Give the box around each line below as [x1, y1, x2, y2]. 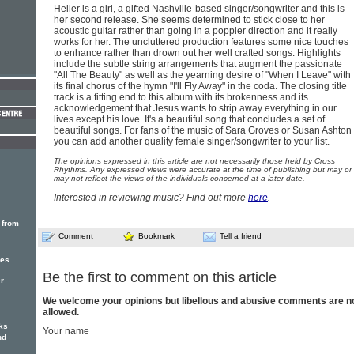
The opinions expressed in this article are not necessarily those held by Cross [54, 156, 335, 165]
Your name [43, 326, 89, 337]
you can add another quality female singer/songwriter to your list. [54, 136, 330, 147]
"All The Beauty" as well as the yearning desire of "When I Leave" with [54, 70, 351, 81]
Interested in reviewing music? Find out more [54, 192, 248, 203]
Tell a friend [220, 232, 262, 240]
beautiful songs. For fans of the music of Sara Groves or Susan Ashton [54, 125, 352, 136]
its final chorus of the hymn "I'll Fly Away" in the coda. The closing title [54, 81, 347, 92]
